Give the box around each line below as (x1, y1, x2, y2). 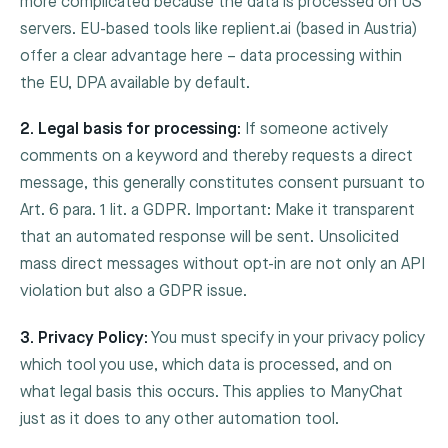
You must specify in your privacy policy (148, 328, 425, 348)
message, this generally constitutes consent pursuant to (20, 174, 425, 194)
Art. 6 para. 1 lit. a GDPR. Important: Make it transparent (20, 201, 415, 221)
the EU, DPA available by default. (20, 74, 250, 94)
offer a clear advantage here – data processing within (20, 47, 402, 67)
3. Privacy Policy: (20, 328, 148, 348)
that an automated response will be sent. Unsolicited (20, 228, 399, 248)
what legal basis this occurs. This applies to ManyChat (20, 382, 403, 402)
